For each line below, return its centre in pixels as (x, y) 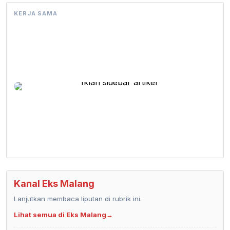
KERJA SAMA (36, 13)
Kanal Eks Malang (54, 183)
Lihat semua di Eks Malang (60, 214)
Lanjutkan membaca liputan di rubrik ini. (78, 198)
